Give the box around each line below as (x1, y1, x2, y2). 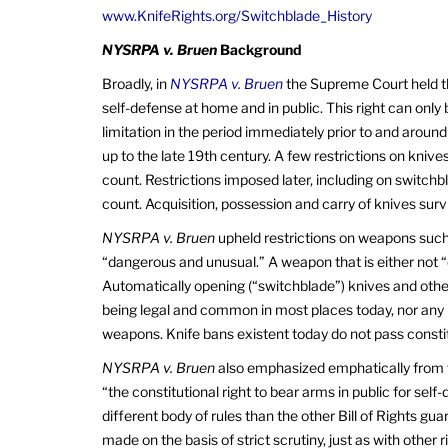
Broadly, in (102, 75, 170, 92)
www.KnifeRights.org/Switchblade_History (102, 7, 372, 24)
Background (217, 41, 302, 58)
